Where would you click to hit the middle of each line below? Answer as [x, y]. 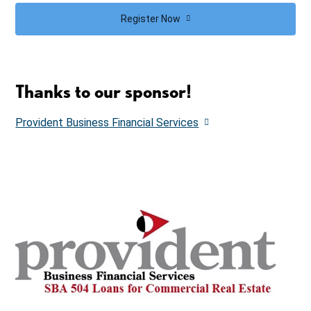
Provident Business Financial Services [107, 123]
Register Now [151, 19]
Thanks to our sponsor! [104, 92]
